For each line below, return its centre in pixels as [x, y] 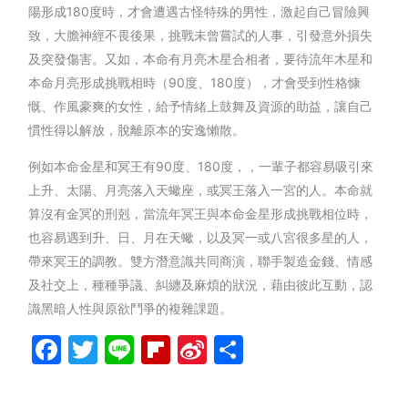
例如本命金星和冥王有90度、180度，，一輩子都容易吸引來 [201, 166]
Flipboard [236, 349]
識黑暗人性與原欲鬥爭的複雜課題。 [131, 308]
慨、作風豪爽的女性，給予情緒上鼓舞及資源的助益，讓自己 [201, 106]
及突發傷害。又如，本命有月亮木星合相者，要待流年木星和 [201, 58]
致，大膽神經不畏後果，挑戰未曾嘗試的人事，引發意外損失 [201, 35]
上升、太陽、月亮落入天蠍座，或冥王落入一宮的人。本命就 [201, 189]
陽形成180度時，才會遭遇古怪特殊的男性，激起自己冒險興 [199, 11]
